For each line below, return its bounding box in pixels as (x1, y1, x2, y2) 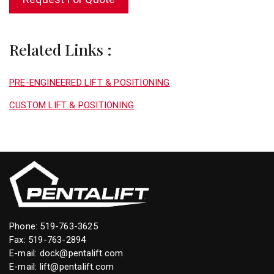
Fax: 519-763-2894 (9, 234, 86, 245)
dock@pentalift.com (39, 247, 124, 259)
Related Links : (9, 39, 112, 59)
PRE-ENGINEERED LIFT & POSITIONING (9, 76, 170, 88)
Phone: (9, 220, 40, 232)
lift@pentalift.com (39, 261, 114, 272)
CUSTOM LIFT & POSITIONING (9, 99, 134, 111)
